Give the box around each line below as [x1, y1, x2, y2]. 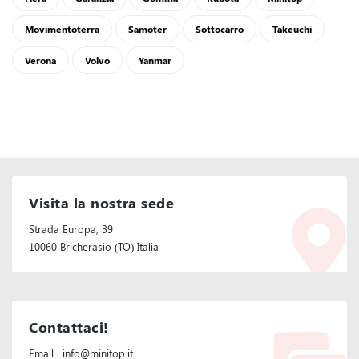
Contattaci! [29, 317, 109, 337]
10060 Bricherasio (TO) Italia [29, 240, 159, 254]
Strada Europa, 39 [29, 222, 113, 236]
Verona [25, 54, 56, 67]
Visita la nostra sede [29, 193, 175, 213]
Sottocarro [196, 22, 244, 36]
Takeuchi [272, 22, 312, 36]
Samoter [128, 22, 167, 36]
